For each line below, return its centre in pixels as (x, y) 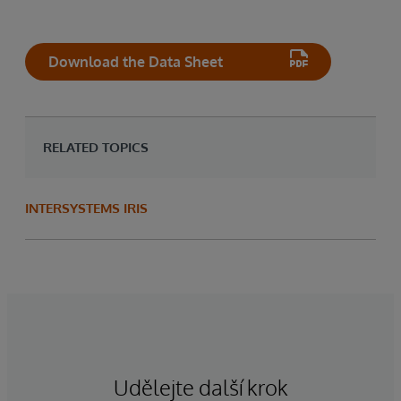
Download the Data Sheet (136, 61)
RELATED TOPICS (96, 147)
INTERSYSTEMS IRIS (86, 208)
